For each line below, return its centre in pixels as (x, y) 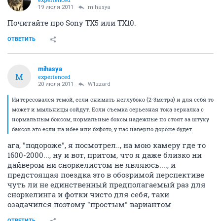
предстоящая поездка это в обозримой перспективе (106, 175)
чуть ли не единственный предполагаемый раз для (107, 185)
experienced (54, 77)
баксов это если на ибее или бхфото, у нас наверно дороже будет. (103, 129)
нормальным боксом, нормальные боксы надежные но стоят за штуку (110, 119)
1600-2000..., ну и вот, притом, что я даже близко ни (105, 155)
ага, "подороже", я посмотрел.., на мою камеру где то (107, 145)
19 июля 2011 (56, 7)
